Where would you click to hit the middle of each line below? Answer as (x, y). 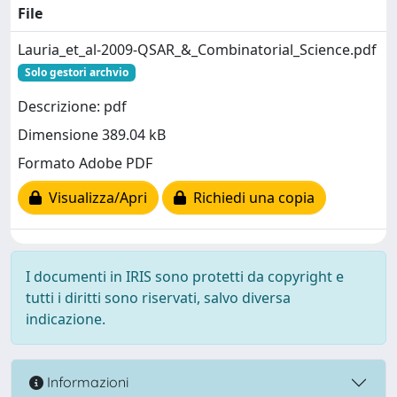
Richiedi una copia (250, 198)
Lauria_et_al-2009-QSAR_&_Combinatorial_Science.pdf (197, 49)
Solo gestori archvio (76, 72)
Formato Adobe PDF (85, 163)
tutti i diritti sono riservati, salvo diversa (158, 297)
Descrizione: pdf (72, 107)
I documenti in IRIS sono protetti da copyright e (185, 276)
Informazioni (86, 382)
